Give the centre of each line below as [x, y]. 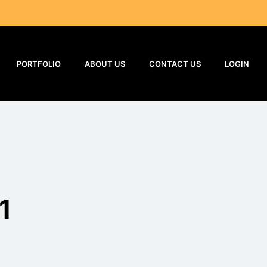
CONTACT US [175, 63]
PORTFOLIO [38, 63]
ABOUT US [105, 63]
